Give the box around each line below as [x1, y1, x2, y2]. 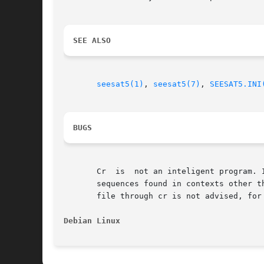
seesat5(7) [153, 80, 200, 89]
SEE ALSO [73, 36, 111, 45]
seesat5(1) [97, 80, 144, 89]
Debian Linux [64, 216, 120, 226]
